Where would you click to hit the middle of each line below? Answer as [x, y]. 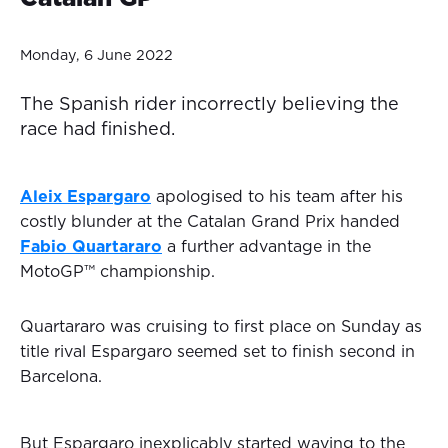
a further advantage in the [266, 247]
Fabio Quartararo [91, 247]
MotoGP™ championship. [117, 272]
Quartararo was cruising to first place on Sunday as [221, 327]
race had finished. [97, 130]
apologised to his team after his [277, 197]
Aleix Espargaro [85, 197]
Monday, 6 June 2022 [96, 56]
